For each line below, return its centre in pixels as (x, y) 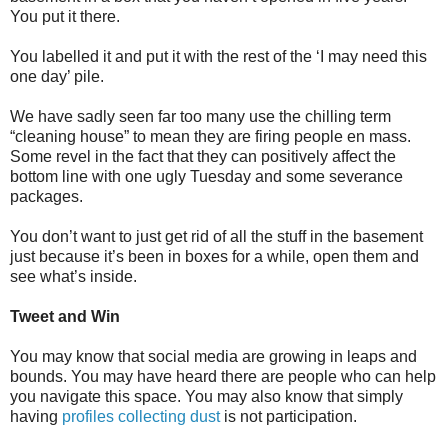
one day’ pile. (57, 76)
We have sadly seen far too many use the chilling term (200, 116)
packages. (46, 196)
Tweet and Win (65, 316)
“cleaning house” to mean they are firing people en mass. (210, 136)
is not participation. (288, 416)
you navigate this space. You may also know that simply (206, 396)
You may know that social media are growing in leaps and (213, 356)
